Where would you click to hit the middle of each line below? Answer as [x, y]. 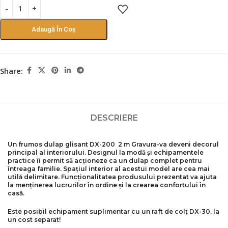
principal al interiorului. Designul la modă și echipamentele [106, 152]
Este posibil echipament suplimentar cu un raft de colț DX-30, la [113, 211]
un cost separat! [34, 220]
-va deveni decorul [188, 144]
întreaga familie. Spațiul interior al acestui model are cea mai [109, 169]
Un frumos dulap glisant [48, 144]
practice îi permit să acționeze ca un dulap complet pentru [105, 161]
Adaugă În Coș [54, 29]
